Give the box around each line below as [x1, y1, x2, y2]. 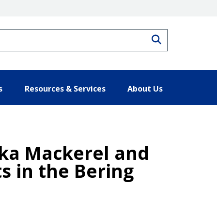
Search [161, 34, 193, 42]
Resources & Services [24, 83, 106, 94]
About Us [127, 83, 163, 94]
